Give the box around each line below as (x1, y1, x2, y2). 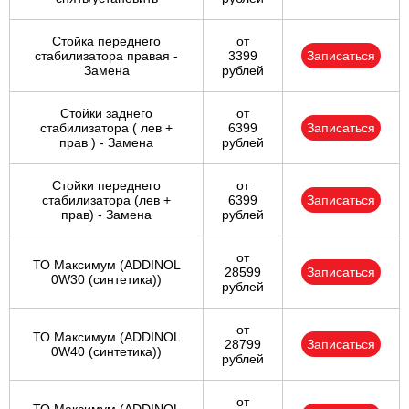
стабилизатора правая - (35, 48, 178, 64)
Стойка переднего (52, 34, 161, 49)
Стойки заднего (60, 106, 152, 121)
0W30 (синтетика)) (51, 272, 162, 288)
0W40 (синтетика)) (51, 344, 162, 360)
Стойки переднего (52, 178, 161, 194)
